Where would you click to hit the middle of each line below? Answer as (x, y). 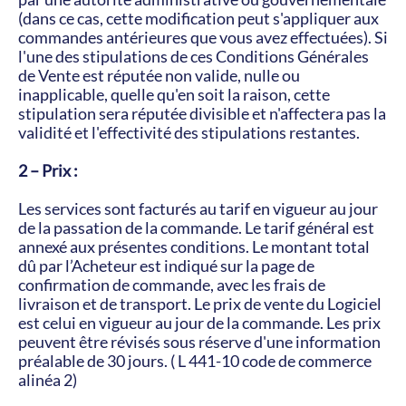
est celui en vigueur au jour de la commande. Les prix (199, 323)
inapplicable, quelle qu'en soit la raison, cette (174, 94)
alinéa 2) (48, 380)
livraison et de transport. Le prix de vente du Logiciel (200, 304)
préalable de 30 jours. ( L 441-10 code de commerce (195, 361)
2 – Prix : (48, 170)
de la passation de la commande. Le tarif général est (196, 227)
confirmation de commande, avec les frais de (172, 285)
